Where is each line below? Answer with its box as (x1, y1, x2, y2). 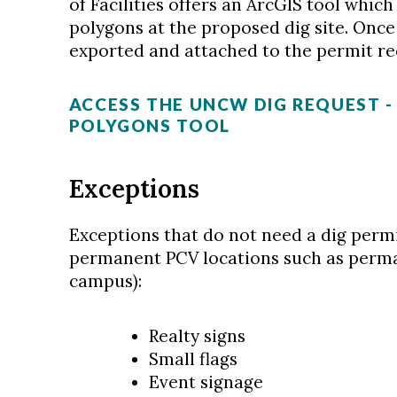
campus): (68, 270, 142, 292)
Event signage (148, 371, 263, 393)
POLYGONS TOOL (68, 115, 230, 136)
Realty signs (148, 325, 245, 346)
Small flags (148, 348, 237, 370)
